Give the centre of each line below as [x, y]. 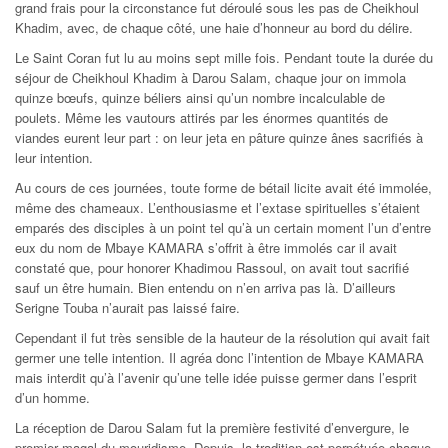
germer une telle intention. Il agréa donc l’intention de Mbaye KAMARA [219, 358]
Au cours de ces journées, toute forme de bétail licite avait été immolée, [223, 188]
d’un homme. [52, 398]
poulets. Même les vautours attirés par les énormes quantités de [201, 118]
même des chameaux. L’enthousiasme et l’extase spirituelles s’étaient [217, 208]
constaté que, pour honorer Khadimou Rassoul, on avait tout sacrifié [212, 268]
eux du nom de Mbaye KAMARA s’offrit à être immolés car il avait [206, 248]
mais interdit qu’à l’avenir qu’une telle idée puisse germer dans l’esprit [216, 378]
